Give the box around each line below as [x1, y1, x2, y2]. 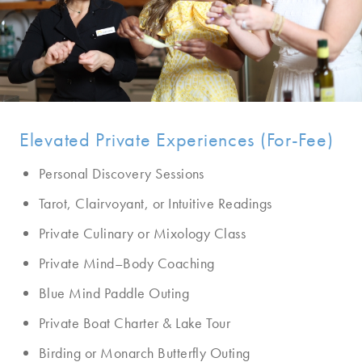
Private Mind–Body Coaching [39, 254, 215, 272]
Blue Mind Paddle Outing [39, 284, 190, 302]
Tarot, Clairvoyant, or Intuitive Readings [39, 194, 272, 213]
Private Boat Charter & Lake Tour [39, 314, 231, 332]
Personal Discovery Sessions [39, 164, 204, 183]
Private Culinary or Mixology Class [39, 224, 246, 242]
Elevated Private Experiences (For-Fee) [19, 127, 334, 152]
